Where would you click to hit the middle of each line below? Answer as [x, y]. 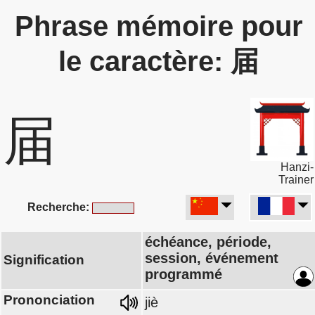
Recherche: [58, 207]
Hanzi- [297, 167]
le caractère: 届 [159, 61]
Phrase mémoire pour [159, 26]
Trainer [296, 180]
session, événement [212, 258]
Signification [44, 260]
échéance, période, [208, 242]
